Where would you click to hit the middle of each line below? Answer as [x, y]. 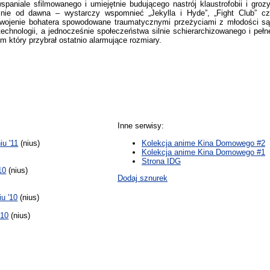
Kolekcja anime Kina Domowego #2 [203, 143]
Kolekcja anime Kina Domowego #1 [203, 152]
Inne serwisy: [140, 126]
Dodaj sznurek [142, 178]
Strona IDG [161, 161]
